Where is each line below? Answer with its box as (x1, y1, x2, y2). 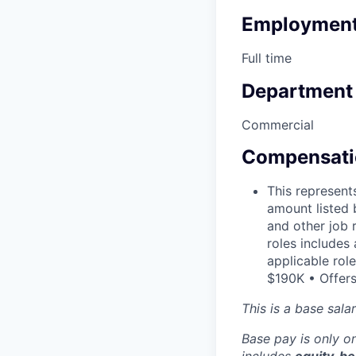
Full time (242, 49, 292, 66)
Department (242, 79, 353, 103)
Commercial (242, 116, 314, 133)
